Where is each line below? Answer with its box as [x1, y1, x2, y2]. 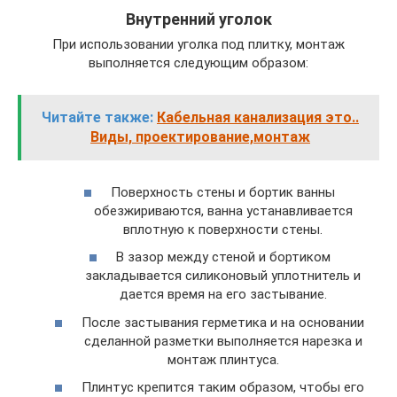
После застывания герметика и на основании [82, 314, 364, 331]
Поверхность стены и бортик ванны [111, 183, 335, 200]
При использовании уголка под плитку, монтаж [52, 36, 345, 52]
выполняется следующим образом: [89, 55, 308, 71]
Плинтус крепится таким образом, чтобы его [82, 379, 364, 395]
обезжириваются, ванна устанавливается [93, 202, 353, 219]
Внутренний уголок [125, 10, 272, 28]
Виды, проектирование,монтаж [90, 128, 310, 145]
